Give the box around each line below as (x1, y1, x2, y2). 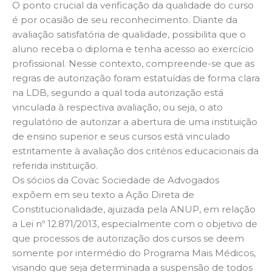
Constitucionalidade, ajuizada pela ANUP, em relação (12, 203, 256, 216)
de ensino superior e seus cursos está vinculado (12, 131, 230, 143)
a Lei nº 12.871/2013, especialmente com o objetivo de (12, 218, 257, 230)
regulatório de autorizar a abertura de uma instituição (12, 116, 257, 128)
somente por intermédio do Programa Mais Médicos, (12, 247, 256, 259)
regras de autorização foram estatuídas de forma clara (12, 72, 260, 84)
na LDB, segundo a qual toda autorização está (12, 87, 223, 99)
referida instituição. (12, 160, 98, 172)
